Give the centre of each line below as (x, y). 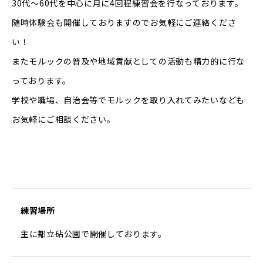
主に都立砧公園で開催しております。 (94, 234)
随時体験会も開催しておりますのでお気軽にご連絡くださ (124, 23)
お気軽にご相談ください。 (64, 119)
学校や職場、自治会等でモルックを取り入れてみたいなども (128, 100)
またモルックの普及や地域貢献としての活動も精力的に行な (128, 61)
